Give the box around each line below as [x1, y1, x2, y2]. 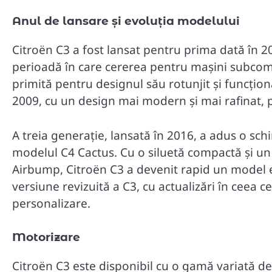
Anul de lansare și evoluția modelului [12, 14, 240, 29]
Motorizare [12, 230, 80, 245]
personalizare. [12, 195, 90, 211]
